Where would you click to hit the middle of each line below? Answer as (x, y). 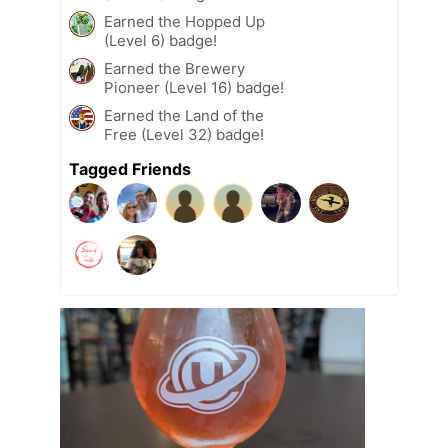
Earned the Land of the (184, 115)
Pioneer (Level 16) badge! (194, 87)
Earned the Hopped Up (184, 21)
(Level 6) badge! (160, 40)
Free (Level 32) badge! (184, 134)
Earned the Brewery (174, 68)
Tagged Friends (130, 168)
